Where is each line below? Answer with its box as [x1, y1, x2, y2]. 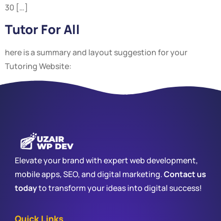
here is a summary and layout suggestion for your [5, 47, 187, 58]
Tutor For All [5, 21, 80, 38]
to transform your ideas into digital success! [37, 182, 203, 193]
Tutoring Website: [5, 61, 72, 72]
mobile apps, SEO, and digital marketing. [15, 168, 164, 180]
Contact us [164, 168, 206, 180]
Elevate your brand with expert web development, [15, 154, 198, 166]
